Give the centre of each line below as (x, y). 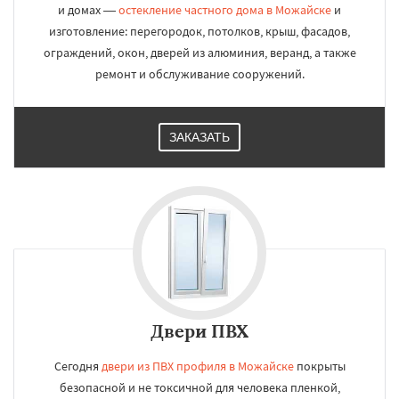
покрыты (319, 366)
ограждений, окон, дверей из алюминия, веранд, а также (199, 53)
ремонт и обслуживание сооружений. (199, 74)
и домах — (88, 10)
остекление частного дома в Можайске (225, 10)
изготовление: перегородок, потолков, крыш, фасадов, (199, 31)
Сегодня (77, 366)
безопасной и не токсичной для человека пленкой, (199, 387)
